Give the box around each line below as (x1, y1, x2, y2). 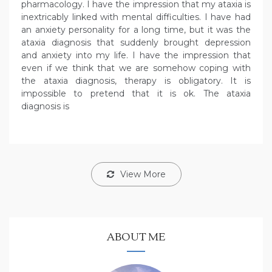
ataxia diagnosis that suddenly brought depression (21, 37, 251, 49)
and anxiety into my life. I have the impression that (21, 50, 251, 61)
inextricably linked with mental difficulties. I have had (21, 12, 251, 23)
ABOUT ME (107, 230, 165, 245)
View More (120, 169, 166, 180)
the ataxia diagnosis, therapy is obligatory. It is (21, 75, 251, 87)
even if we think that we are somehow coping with (21, 63, 251, 74)
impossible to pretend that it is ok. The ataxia (21, 88, 251, 100)
